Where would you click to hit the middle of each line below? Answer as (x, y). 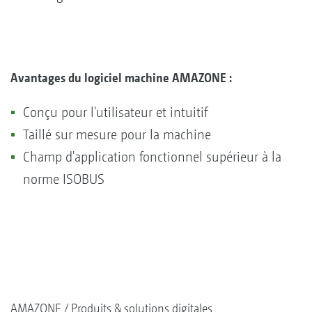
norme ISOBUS (64, 179)
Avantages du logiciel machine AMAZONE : (123, 77)
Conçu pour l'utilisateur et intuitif (117, 112)
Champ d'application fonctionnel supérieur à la (152, 157)
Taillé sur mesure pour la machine (119, 134)
